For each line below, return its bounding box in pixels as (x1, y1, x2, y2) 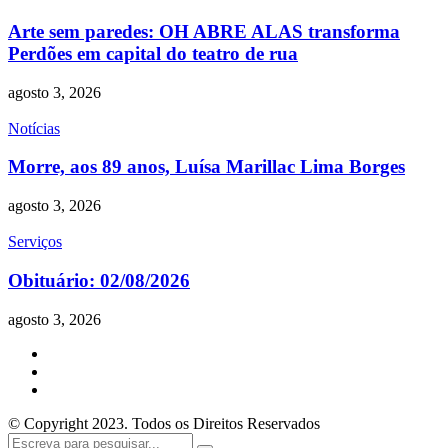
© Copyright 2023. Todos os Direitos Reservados (8, 414, 320, 432)
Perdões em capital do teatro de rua (8, 42, 298, 64)
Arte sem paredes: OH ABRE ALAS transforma (8, 20, 400, 42)
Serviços (8, 233, 62, 251)
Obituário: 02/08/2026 (8, 269, 190, 291)
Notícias (8, 119, 60, 137)
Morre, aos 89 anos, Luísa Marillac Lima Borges (8, 156, 405, 178)
